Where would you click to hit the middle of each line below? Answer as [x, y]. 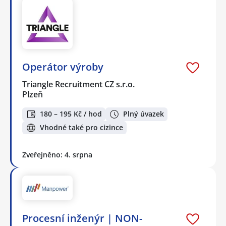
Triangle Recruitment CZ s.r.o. [79, 84]
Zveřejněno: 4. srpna [57, 155]
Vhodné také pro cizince [81, 128]
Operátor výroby [63, 67]
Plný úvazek [144, 114]
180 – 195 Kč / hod [71, 114]
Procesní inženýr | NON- [82, 218]
